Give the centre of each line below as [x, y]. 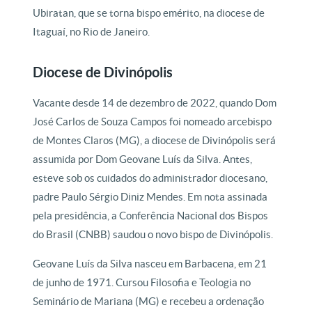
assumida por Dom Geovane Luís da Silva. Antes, [143, 159]
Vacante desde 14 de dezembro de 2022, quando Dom [155, 103]
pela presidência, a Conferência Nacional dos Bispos [151, 216]
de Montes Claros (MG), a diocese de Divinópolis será [155, 141]
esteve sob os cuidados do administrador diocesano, [150, 178]
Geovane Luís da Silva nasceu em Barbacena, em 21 [150, 264]
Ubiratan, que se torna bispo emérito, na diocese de [149, 13]
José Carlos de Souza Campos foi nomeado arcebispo [153, 122]
